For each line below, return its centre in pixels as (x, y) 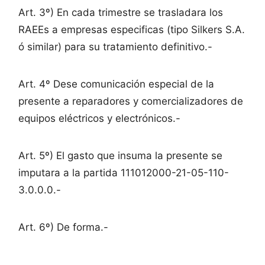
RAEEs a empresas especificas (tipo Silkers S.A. (132, 30)
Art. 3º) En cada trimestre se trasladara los (121, 13)
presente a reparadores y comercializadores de (131, 101)
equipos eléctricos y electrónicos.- (99, 119)
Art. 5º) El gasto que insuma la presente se (120, 156)
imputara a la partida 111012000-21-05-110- (124, 173)
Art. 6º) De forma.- (63, 227)
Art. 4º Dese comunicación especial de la (116, 84)
